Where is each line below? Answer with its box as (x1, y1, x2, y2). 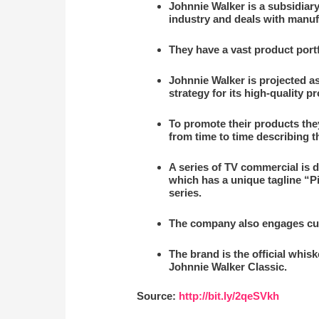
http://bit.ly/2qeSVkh (179, 289, 280, 302)
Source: (137, 289, 179, 302)
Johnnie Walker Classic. (169, 261, 288, 273)
